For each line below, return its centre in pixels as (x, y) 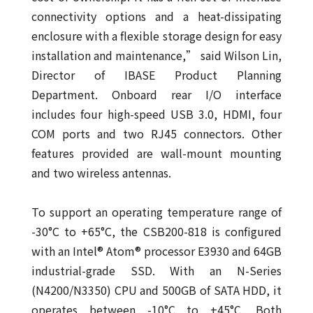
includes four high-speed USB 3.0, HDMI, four (156, 114)
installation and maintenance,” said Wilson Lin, (156, 56)
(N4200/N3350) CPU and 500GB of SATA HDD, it (156, 290)
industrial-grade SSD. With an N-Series (156, 271)
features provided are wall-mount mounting (156, 153)
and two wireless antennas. (101, 173)
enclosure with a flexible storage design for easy (156, 36)
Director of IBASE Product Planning (156, 75)
